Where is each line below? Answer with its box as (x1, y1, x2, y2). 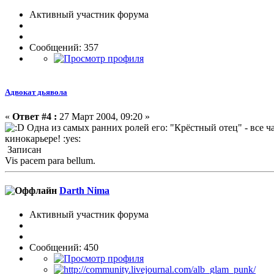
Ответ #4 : (12, 111, 57, 122)
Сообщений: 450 (29, 242, 98, 253)
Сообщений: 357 (29, 42, 98, 53)
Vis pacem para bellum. (5, 155, 95, 166)
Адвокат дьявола (5, 87, 67, 97)
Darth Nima (59, 185, 109, 196)
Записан (5, 144, 42, 155)
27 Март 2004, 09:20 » (57, 111, 150, 122)
